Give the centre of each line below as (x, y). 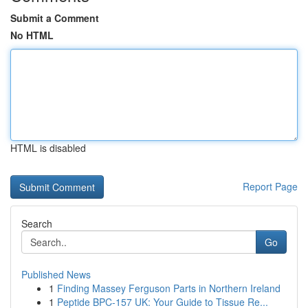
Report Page (270, 186)
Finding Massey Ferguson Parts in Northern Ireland (169, 288)
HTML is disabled (48, 148)
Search (37, 223)
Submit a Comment (55, 18)
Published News (56, 274)
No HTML (32, 35)
